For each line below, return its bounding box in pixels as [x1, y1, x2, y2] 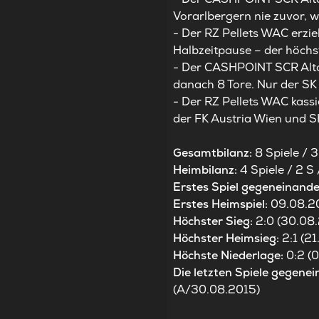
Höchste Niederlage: [173, 248, 287, 263]
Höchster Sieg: [173, 214, 256, 229]
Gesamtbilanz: [173, 145, 256, 161]
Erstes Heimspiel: [173, 197, 271, 212]
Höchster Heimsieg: [173, 231, 283, 246]
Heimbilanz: [173, 162, 241, 178]
